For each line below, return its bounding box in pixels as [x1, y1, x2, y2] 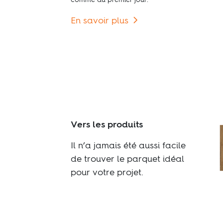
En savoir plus [71, 16, 128, 26]
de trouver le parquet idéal [71, 154, 184, 164]
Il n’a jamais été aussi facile [71, 141, 186, 150]
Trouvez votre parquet [71, 191, 167, 201]
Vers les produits [71, 120, 143, 129]
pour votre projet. [71, 168, 143, 177]
